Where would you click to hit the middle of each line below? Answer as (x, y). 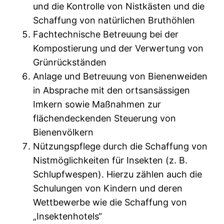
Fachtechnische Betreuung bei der (106, 34)
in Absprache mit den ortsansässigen (111, 90)
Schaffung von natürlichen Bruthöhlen (114, 20)
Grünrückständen (71, 62)
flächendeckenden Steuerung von (104, 118)
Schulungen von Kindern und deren (108, 188)
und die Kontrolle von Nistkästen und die (119, 6)
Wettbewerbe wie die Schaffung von (110, 202)
